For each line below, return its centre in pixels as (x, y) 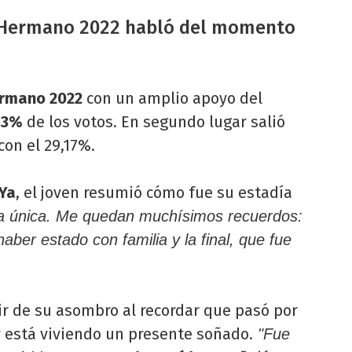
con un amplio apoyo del (172, 99)
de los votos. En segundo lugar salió (154, 122)
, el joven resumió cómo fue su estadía (154, 193)
